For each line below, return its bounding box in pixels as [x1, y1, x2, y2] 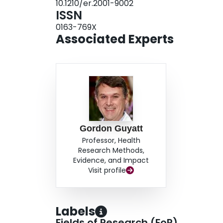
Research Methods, [78, 145, 144, 156]
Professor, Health [82, 135, 140, 146]
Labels [56, 203, 95, 220]
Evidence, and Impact [73, 155, 149, 166]
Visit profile [88, 165, 126, 176]
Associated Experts [56, 31, 174, 48]
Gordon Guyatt [79, 123, 143, 134]
